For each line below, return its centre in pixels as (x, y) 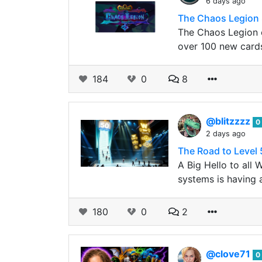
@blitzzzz (229, 121)
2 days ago (226, 134)
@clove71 (229, 254)
